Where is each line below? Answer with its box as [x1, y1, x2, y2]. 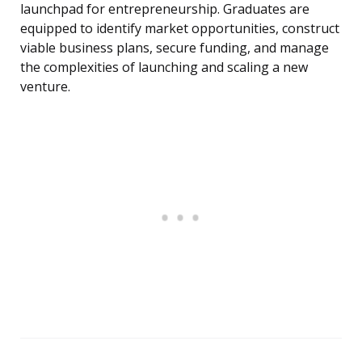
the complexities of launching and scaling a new [20, 58, 308, 77]
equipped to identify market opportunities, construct [20, 19, 339, 38]
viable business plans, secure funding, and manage [20, 39, 329, 57]
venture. [20, 78, 70, 96]
